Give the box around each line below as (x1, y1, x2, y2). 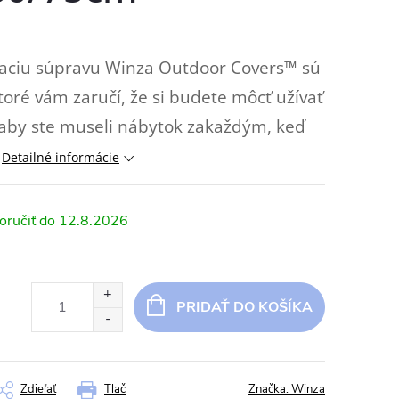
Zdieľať (20, 381, 56, 397)
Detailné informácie (2, 149, 119, 166)
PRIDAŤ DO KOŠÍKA (175, 297, 313, 317)
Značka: (248, 381, 291, 397)
